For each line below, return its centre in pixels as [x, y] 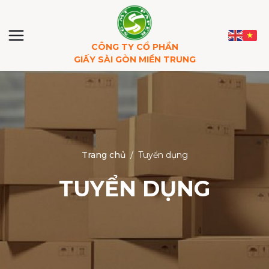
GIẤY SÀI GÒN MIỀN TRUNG [134, 59]
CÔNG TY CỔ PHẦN [134, 47]
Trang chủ [103, 155]
